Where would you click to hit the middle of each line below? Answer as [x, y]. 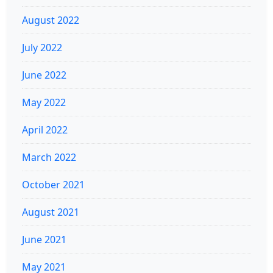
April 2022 [45, 129]
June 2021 [44, 239]
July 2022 [42, 47]
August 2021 [51, 212]
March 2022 [49, 157]
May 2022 [44, 102]
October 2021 [53, 184]
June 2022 [44, 75]
